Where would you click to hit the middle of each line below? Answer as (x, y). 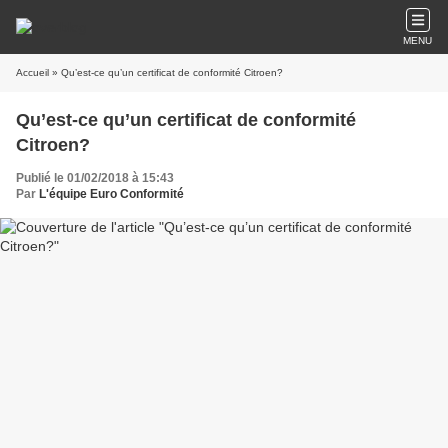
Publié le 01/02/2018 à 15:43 (95, 178)
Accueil (32, 72)
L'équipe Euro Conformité (111, 194)
